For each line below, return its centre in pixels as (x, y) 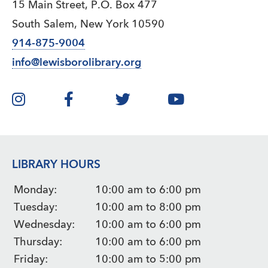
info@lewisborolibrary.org (77, 63)
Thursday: (38, 242)
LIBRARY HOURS (56, 165)
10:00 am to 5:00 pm (148, 260)
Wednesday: (44, 225)
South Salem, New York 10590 (88, 25)
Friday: (31, 260)
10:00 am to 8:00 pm (148, 208)
